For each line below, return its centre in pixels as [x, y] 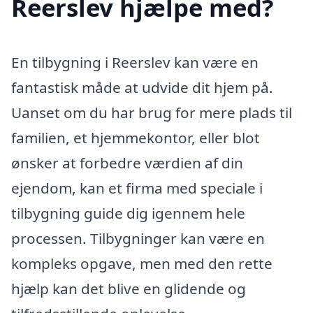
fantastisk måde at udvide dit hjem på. [142, 87]
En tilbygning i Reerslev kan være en [135, 62]
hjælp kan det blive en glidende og [129, 288]
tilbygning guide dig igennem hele [128, 213]
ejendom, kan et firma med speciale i [137, 188]
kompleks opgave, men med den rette [142, 263]
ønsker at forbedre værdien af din [127, 162]
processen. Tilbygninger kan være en [138, 238]
